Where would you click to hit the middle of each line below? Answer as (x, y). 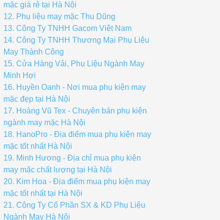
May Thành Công (34, 52)
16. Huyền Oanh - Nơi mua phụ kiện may (75, 87)
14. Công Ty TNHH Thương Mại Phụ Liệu (76, 40)
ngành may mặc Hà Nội (44, 123)
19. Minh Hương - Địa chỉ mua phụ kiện (72, 158)
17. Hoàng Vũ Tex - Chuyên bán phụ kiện (75, 111)
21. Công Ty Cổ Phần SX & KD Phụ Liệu (74, 205)
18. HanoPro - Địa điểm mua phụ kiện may (77, 134)
